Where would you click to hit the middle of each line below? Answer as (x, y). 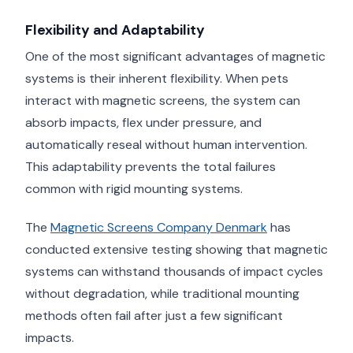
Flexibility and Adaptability (115, 30)
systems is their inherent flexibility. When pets (157, 79)
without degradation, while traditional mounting (162, 294)
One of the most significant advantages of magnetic (175, 57)
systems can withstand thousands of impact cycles (174, 272)
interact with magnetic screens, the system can (163, 101)
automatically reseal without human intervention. (166, 145)
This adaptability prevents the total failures (150, 167)
